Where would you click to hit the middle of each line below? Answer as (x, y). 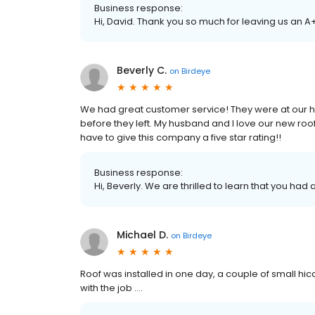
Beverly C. (142, 71)
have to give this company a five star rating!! (181, 138)
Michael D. (142, 235)
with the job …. (111, 288)
